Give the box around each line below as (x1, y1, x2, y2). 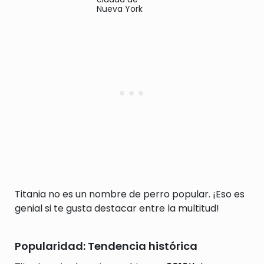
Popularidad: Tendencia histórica (15, 239, 197, 253)
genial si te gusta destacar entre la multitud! (15, 202, 219, 215)
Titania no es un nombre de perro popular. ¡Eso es (15, 187, 245, 201)
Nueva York (97, 3, 143, 15)
